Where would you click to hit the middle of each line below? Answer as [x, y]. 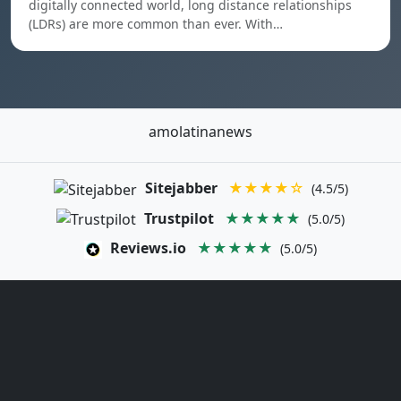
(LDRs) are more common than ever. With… [156, 24]
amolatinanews [200, 132]
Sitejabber [181, 188]
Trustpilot [179, 218]
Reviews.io [148, 248]
